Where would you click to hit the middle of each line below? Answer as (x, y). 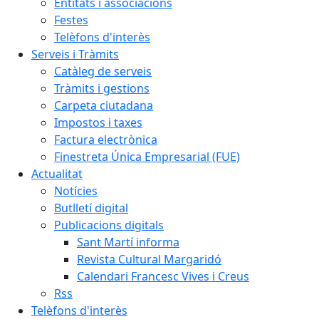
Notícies (76, 191)
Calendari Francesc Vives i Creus (163, 276)
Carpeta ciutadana (104, 105)
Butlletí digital (91, 208)
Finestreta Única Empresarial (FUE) (147, 157)
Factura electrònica (106, 140)
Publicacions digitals (109, 225)
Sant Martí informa (128, 242)
